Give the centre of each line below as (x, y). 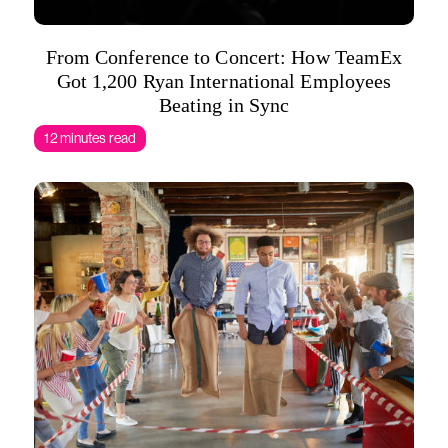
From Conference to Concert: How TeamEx (224, 57)
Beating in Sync (224, 105)
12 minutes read (90, 138)
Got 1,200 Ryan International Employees (224, 81)
